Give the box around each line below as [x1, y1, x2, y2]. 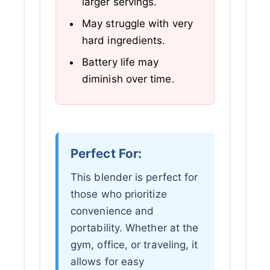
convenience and [71, 204, 154, 217]
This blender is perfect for [71, 171, 198, 183]
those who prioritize [71, 187, 167, 200]
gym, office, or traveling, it [71, 238, 198, 251]
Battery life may [82, 56, 159, 69]
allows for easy [71, 255, 145, 268]
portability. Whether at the [71, 221, 199, 234]
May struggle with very [82, 17, 193, 30]
